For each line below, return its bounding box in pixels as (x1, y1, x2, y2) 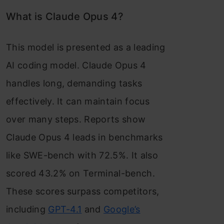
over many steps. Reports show (6, 114, 146, 124)
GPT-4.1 (48, 204, 82, 214)
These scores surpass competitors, (6, 186, 159, 196)
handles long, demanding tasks (6, 78, 142, 88)
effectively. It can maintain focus (6, 96, 149, 106)
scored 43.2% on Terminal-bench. (6, 168, 155, 178)
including (6, 204, 48, 214)
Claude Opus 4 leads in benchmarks (6, 132, 163, 142)
